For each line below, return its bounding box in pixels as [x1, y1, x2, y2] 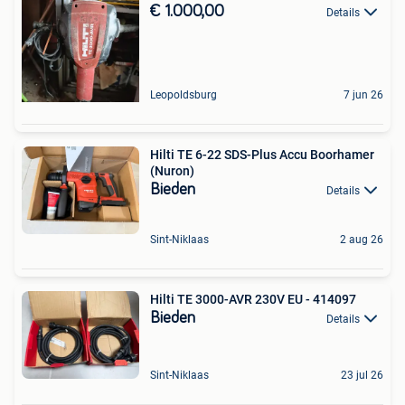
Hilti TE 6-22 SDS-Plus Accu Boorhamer [150, 146, 374, 162]
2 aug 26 [340, 232, 383, 246]
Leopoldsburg [150, 88, 217, 101]
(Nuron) [150, 163, 194, 178]
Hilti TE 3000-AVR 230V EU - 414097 [150, 291, 356, 306]
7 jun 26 [344, 88, 383, 101]
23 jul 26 [341, 369, 383, 382]
